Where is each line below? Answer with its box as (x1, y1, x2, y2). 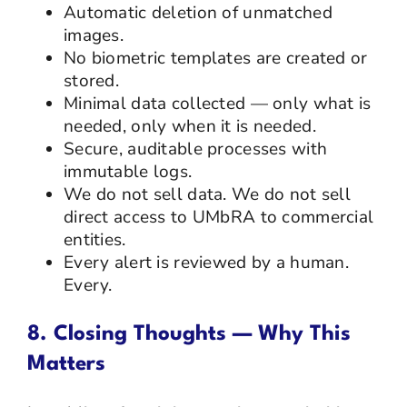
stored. (63, 68, 119, 93)
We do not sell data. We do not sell (63, 182, 351, 206)
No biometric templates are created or (63, 45, 368, 70)
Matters (26, 352, 105, 375)
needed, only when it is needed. (63, 114, 316, 138)
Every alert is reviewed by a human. (63, 250, 349, 274)
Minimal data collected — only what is (63, 91, 372, 115)
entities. (63, 227, 126, 252)
